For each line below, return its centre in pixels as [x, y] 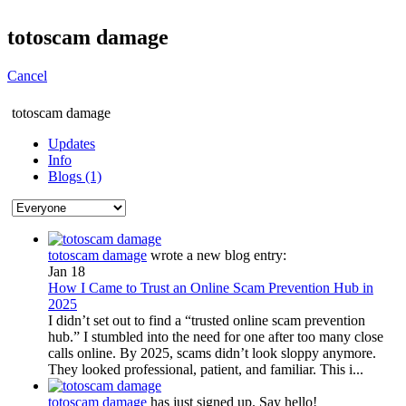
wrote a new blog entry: [217, 255]
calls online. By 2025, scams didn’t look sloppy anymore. [212, 353]
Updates [72, 143]
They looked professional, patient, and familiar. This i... [206, 369]
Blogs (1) [75, 176]
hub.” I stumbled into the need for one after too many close [216, 336]
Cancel [27, 75]
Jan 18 [67, 271]
